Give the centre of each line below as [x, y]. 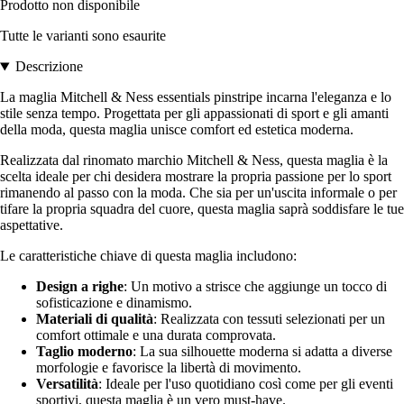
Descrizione [49, 67]
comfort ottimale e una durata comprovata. [156, 335]
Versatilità [67, 384]
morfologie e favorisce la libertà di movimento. [169, 368]
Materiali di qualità [95, 319]
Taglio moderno [84, 352]
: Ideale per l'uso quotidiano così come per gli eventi [246, 384]
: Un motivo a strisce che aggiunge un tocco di [255, 287]
